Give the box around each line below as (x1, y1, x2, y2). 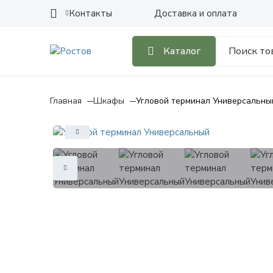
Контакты (69, 7, 112, 19)
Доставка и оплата (154, 7, 237, 19)
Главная (50, 95, 82, 107)
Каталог (163, 44, 200, 58)
